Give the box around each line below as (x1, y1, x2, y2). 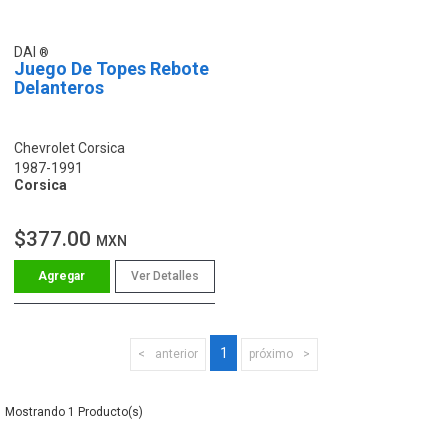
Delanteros (14, 76, 104, 98)
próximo (249, 346, 293, 361)
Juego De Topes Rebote (14, 57, 209, 79)
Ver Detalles (130, 268, 199, 283)
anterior (155, 346, 198, 361)
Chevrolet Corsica (14, 139, 125, 156)
